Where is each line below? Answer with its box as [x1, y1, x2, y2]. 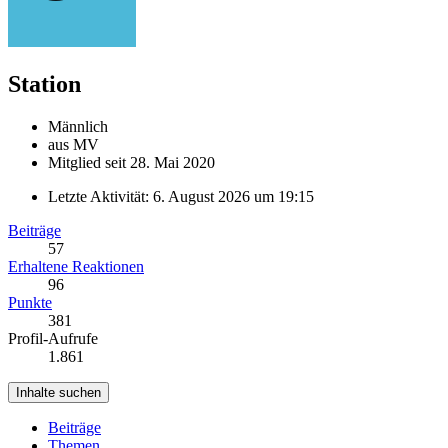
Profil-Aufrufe [8, 329, 98, 347]
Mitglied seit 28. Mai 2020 [48, 153, 215, 171]
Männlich [48, 117, 108, 135]
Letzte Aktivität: [48, 187, 153, 205]
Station [8, 70, 81, 97]
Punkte [8, 293, 52, 311]
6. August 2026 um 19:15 [153, 187, 314, 205]
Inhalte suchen [16, 384, 101, 400]
